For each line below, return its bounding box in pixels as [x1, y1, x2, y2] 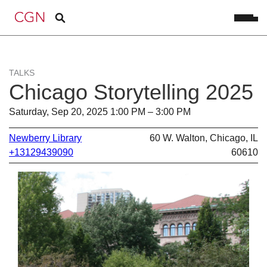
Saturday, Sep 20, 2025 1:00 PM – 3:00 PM [9, 107, 191, 117]
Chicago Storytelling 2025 [9, 80, 253, 104]
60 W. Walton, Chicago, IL [150, 132, 258, 143]
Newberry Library [9, 132, 82, 143]
